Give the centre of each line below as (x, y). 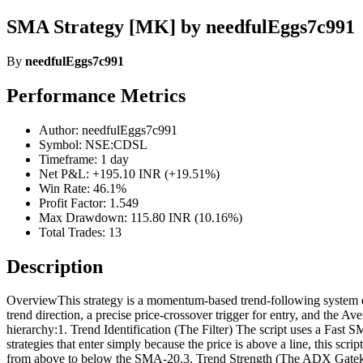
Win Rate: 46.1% (83, 188)
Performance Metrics (96, 95)
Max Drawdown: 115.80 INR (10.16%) (141, 217)
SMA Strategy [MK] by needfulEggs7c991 (181, 26)
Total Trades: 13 (80, 232)
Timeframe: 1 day (84, 159)
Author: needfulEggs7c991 (108, 130)
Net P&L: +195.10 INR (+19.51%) (129, 173)
